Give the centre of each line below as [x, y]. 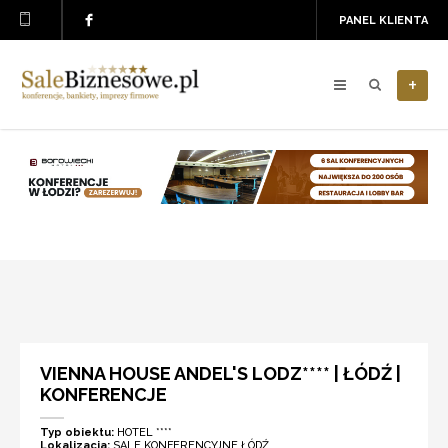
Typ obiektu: [78, 432]
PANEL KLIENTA [383, 20]
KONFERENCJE [103, 394]
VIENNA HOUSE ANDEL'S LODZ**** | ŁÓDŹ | [220, 373]
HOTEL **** [144, 432]
